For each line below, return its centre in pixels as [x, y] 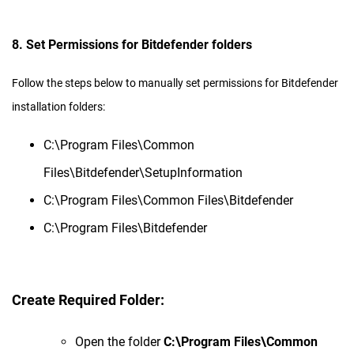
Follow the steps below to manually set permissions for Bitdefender [175, 83]
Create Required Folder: [88, 300]
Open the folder [119, 342]
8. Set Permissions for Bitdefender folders [132, 45]
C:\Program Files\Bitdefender [125, 228]
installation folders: [58, 107]
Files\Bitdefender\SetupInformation [143, 173]
